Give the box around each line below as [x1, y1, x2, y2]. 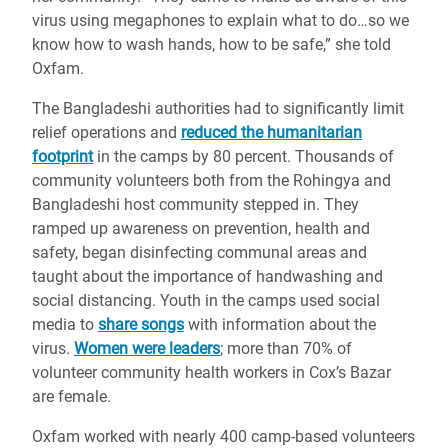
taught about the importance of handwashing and [32, 267, 383, 287]
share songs [98, 315, 184, 335]
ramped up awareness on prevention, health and [32, 219, 370, 239]
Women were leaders [74, 339, 220, 359]
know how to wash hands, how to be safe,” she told [32, 35, 391, 55]
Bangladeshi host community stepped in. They [32, 195, 359, 215]
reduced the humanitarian [181, 123, 362, 143]
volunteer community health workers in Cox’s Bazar [32, 363, 391, 383]
